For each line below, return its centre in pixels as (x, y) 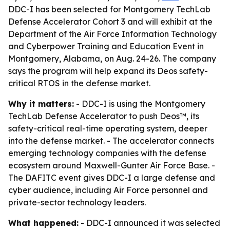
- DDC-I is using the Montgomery (140, 104)
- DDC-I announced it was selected (149, 223)
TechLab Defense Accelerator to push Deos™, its (104, 116)
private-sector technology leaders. (77, 202)
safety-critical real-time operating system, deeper (108, 128)
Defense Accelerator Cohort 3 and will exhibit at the (110, 22)
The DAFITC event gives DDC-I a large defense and (112, 178)
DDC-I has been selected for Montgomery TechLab (109, 9)
